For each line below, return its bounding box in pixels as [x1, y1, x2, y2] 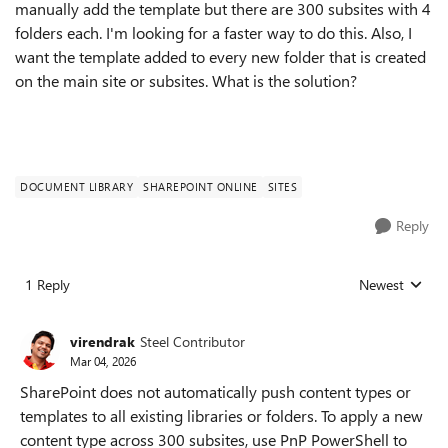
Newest [359, 275, 404, 294]
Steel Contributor [140, 331, 245, 351]
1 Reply [25, 275, 70, 294]
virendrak [70, 331, 135, 351]
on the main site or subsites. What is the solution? [15, 70, 361, 91]
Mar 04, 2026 [70, 352, 136, 369]
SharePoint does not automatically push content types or [20, 381, 411, 402]
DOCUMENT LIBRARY [20, 179, 133, 194]
